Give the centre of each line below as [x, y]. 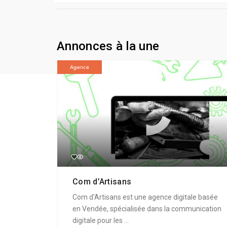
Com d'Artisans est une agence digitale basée [145, 197]
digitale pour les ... [101, 220]
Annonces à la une [108, 46]
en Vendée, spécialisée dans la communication [147, 209]
